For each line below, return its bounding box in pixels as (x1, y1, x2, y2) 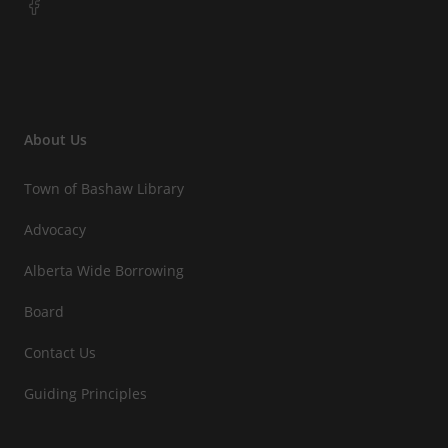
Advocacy (24, 220, 86, 240)
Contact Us (24, 343, 96, 363)
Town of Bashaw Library (24, 179, 184, 199)
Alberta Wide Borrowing (24, 261, 184, 281)
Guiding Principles (24, 384, 147, 404)
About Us (24, 130, 87, 150)
